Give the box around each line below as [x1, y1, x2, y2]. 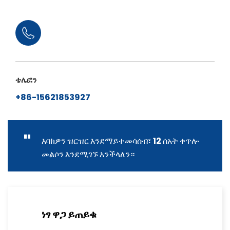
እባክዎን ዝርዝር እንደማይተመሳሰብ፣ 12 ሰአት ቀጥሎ [42, 135, 199, 147]
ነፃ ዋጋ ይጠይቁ [42, 207, 97, 222]
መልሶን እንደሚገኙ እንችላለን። [42, 148, 135, 160]
